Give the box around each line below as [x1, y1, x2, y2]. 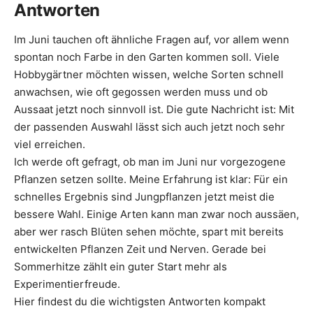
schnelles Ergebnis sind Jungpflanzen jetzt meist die [14, 189, 275, 203]
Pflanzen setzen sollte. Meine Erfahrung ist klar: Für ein [14, 172, 288, 186]
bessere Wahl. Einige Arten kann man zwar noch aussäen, [14, 207, 299, 221]
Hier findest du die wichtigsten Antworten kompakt [14, 294, 265, 308]
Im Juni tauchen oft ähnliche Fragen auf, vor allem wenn [14, 32, 289, 46]
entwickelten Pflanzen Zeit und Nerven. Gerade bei [14, 242, 266, 256]
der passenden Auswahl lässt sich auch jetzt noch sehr [14, 119, 285, 133]
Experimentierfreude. [14, 277, 120, 291]
